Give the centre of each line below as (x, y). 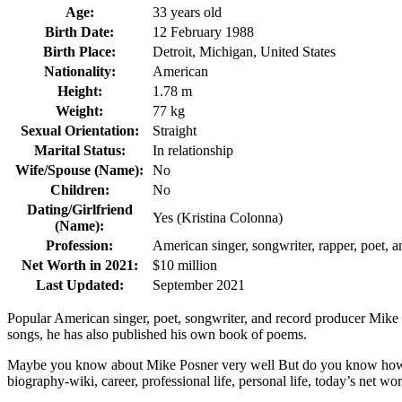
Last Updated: (79, 284)
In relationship (193, 150)
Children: (79, 189)
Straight (175, 130)
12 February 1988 (203, 31)
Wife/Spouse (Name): (79, 170)
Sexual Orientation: (79, 130)
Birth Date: (79, 31)
